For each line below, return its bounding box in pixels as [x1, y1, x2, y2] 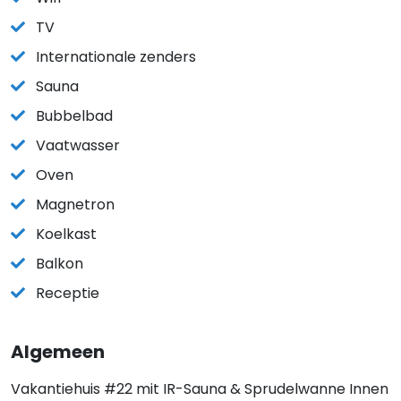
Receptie [36, 283, 99, 303]
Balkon [36, 253, 83, 274]
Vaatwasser [36, 135, 120, 156]
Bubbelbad [36, 106, 113, 126]
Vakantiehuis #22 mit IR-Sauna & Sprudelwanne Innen [11, 379, 388, 399]
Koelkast [36, 224, 97, 244]
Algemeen [11, 339, 105, 364]
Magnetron [36, 194, 115, 215]
